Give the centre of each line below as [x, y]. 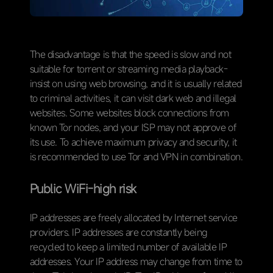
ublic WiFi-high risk [87, 189]
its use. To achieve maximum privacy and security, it [133, 142]
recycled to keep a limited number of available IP [128, 247]
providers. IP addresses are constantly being [118, 232]
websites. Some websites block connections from [129, 113]
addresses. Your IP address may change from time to [136, 262]
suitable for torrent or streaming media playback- [129, 69]
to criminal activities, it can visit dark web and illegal [133, 98]
